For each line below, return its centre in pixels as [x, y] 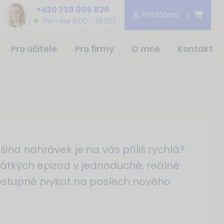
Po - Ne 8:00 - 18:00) [79, 20]
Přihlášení [159, 15]
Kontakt [195, 49]
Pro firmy [94, 49]
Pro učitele [34, 49]
